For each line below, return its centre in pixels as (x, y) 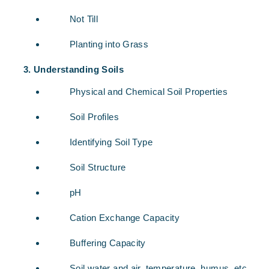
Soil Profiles (94, 117)
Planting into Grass (109, 44)
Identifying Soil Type (111, 142)
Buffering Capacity (108, 243)
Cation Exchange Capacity (125, 218)
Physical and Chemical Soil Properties (149, 92)
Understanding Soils (79, 69)
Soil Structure (98, 167)
